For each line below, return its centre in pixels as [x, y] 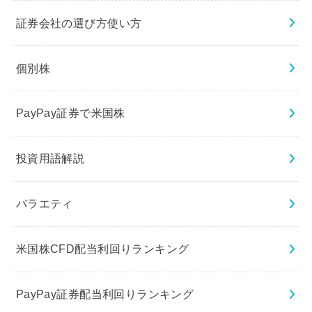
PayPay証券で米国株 [70, 113]
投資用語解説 [50, 158]
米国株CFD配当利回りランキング [102, 249]
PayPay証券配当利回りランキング [105, 294]
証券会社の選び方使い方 [79, 23]
